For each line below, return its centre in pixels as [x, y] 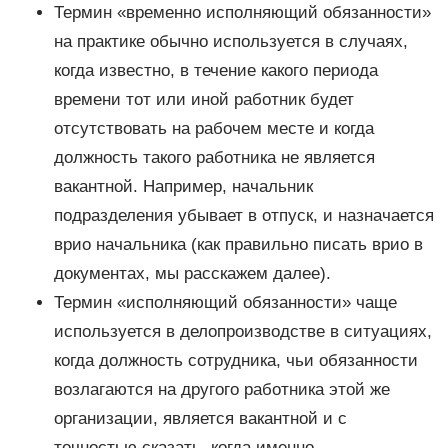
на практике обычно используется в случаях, [230, 42]
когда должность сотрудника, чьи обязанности [235, 361]
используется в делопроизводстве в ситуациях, [242, 332]
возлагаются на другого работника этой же [221, 390]
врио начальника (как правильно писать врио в [238, 245]
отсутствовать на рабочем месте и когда [213, 129]
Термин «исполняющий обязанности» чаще [225, 303]
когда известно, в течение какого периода [215, 71]
